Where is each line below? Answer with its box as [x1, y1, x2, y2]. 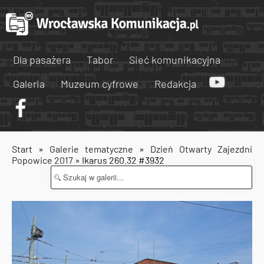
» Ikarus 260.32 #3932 [73, 154, 164, 166]
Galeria [13, 77, 45, 90]
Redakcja [154, 77, 196, 90]
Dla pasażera [13, 53, 71, 66]
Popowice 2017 [12, 154, 73, 166]
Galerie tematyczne [49, 143, 139, 154]
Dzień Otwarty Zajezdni [150, 143, 252, 154]
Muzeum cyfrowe [61, 77, 138, 90]
